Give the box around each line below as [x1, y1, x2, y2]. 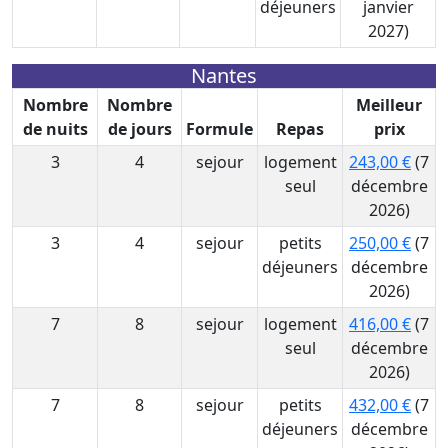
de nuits [22, 118, 88, 140]
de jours [107, 118, 172, 140]
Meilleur [356, 94, 422, 116]
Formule [186, 118, 253, 140]
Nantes [191, 62, 257, 89]
